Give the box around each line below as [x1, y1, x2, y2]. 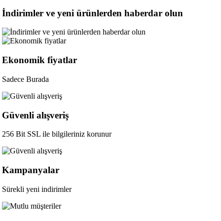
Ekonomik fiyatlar [2, 55, 77, 66]
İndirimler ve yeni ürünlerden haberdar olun [2, 7, 184, 18]
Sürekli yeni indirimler [2, 184, 72, 193]
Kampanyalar [2, 164, 60, 175]
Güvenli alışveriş [2, 110, 69, 120]
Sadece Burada [2, 74, 49, 83]
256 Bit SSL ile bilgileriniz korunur [2, 130, 112, 139]
